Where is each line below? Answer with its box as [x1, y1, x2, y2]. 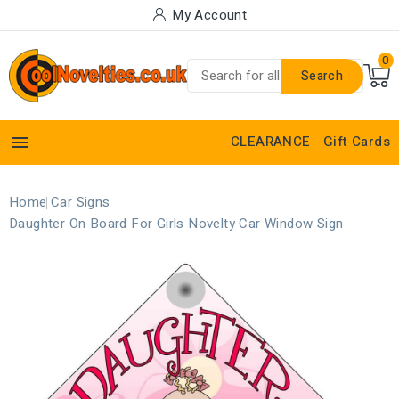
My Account [172, 5, 248, 25]
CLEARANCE [230, 132, 311, 152]
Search [300, 67, 344, 86]
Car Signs [51, 192, 110, 213]
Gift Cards [323, 132, 390, 152]
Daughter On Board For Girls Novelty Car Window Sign [9, 214, 344, 234]
